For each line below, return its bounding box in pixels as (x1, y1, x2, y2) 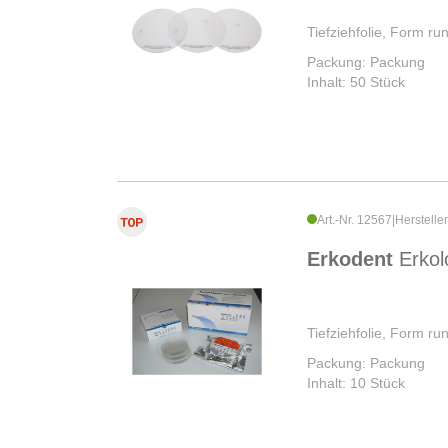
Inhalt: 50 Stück (307, 74, 405, 91)
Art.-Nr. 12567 (317, 213, 392, 228)
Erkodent (307, 248, 399, 271)
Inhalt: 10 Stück (307, 375, 405, 392)
